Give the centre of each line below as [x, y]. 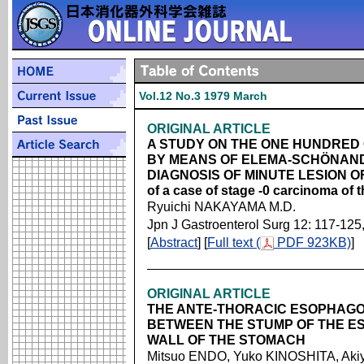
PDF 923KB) [312, 243]
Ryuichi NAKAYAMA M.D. [221, 207]
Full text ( [234, 243]
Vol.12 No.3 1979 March [203, 96]
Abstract [174, 243]
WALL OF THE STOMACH [226, 340]
